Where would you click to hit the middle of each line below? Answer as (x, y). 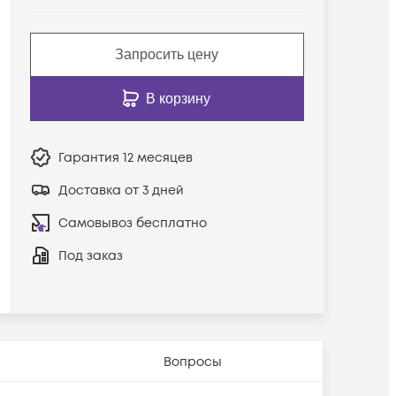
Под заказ (90, 255)
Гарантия (90, 157)
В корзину (179, 98)
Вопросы (192, 362)
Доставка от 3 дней (121, 190)
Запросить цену (167, 54)
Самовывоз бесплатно (132, 223)
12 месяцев (157, 157)
